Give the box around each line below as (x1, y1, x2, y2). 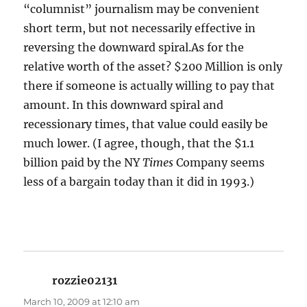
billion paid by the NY (23, 156, 143, 170)
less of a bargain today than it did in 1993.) (23, 175, 255, 189)
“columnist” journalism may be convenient (23, 2, 260, 16)
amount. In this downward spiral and (23, 98, 224, 112)
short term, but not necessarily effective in (23, 21, 256, 36)
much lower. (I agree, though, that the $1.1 (23, 136, 255, 151)
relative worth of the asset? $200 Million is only (23, 60, 283, 74)
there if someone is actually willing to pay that (23, 79, 275, 93)
